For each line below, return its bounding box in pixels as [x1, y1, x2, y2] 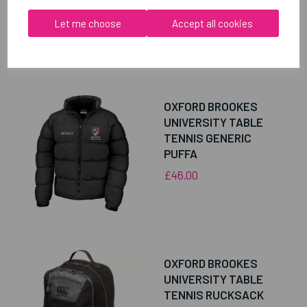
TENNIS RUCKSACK [164, 288, 264, 302]
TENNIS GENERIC [164, 131, 251, 145]
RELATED [10, 45, 99, 71]
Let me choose [53, 16, 121, 29]
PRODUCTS [99, 45, 199, 71]
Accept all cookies [172, 16, 254, 29]
